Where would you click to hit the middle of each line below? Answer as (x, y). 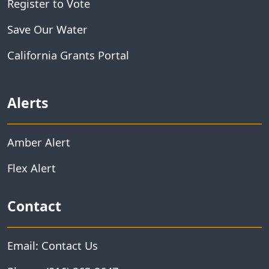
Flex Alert (32, 168)
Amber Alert (39, 142)
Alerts (28, 103)
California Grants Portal (68, 55)
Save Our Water (47, 29)
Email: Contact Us (53, 246)
